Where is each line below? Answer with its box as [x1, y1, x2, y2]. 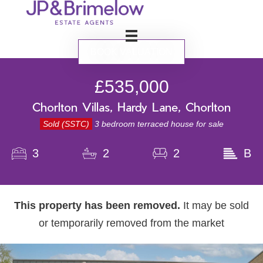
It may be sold [183, 200, 249, 212]
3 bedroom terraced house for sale [92, 119, 224, 129]
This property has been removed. [14, 200, 180, 212]
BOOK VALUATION [90, 47, 173, 58]
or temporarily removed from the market [39, 217, 224, 230]
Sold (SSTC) [42, 119, 89, 129]
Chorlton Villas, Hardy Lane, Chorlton [32, 100, 231, 114]
